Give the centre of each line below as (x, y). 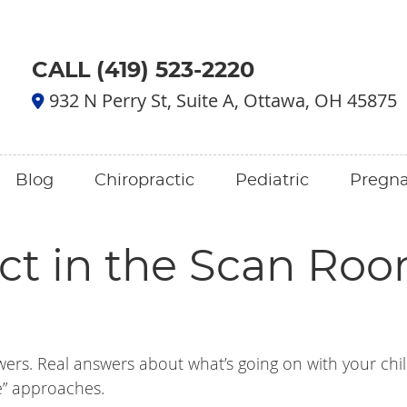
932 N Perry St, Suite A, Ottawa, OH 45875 (221, 100)
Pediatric (272, 181)
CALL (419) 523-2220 (143, 71)
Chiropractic (144, 181)
